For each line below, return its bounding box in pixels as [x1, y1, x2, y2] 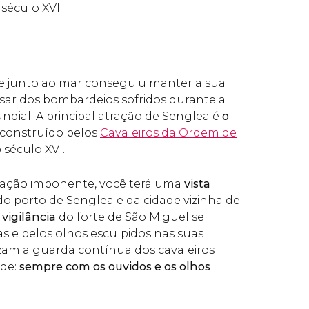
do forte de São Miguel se [59, 210, 204, 223]
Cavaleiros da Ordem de [100, 126, 237, 139]
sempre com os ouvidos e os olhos [19, 260, 210, 273]
